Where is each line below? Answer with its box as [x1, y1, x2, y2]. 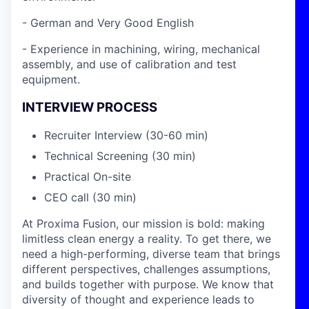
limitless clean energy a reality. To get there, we [22, 232, 271, 246]
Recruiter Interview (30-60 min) [44, 128, 208, 143]
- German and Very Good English [22, 16, 194, 30]
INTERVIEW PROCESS [22, 99, 157, 115]
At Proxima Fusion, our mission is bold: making [22, 217, 265, 231]
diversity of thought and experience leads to [22, 292, 255, 307]
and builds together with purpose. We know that [22, 277, 274, 292]
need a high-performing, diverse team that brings [22, 247, 280, 261]
